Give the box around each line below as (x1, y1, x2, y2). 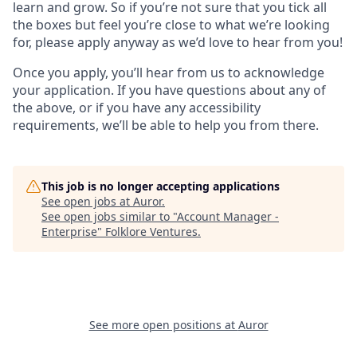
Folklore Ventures (105, 224, 198, 239)
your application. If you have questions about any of (13, 81, 326, 99)
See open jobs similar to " (41, 209, 177, 224)
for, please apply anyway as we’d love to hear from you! (13, 33, 343, 51)
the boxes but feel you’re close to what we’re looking (13, 16, 330, 33)
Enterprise (41, 224, 97, 239)
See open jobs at (41, 194, 133, 209)
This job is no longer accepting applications (41, 178, 280, 194)
